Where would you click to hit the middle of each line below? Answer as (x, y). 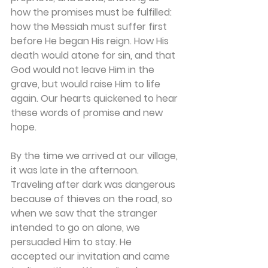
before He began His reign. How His (91, 41)
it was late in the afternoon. (76, 170)
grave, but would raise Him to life (87, 84)
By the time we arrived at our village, (95, 156)
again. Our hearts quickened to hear (95, 98)
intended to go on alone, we (77, 228)
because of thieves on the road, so (93, 199)
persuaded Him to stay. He (72, 242)
